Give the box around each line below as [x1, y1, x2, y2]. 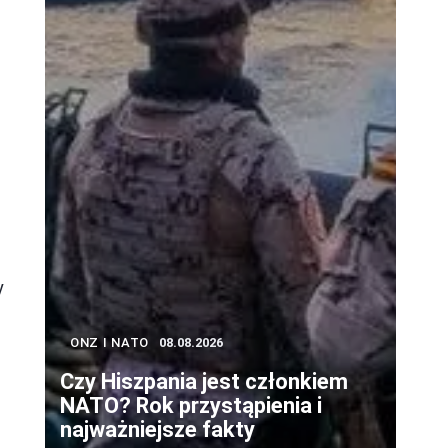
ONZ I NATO [70, 335, 149, 351]
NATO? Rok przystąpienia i [60, 393, 322, 419]
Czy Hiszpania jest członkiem [60, 369, 348, 395]
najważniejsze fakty [60, 417, 255, 443]
